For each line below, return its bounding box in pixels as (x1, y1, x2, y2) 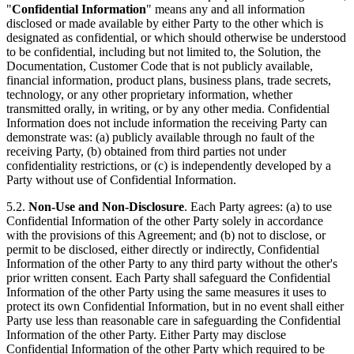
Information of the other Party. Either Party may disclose (6, 328, 286, 342)
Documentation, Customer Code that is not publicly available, (6, 59, 313, 73)
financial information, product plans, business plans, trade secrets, (6, 73, 331, 88)
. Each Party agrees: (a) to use (184, 200, 332, 214)
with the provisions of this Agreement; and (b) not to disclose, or (6, 228, 326, 243)
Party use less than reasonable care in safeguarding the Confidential (6, 314, 341, 328)
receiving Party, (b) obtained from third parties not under (6, 145, 286, 159)
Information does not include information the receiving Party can (6, 116, 327, 130)
